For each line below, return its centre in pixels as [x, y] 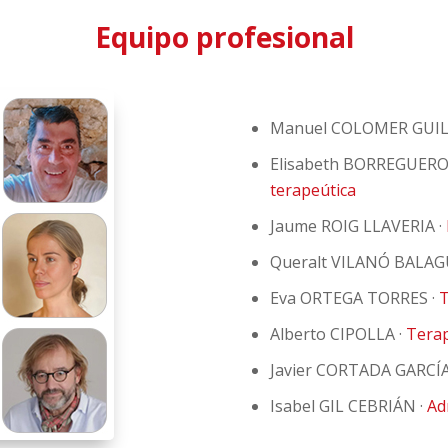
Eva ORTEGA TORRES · [354, 298]
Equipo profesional [224, 37]
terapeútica [312, 190]
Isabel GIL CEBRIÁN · [348, 406]
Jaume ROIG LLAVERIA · [357, 226]
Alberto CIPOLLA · [337, 334]
